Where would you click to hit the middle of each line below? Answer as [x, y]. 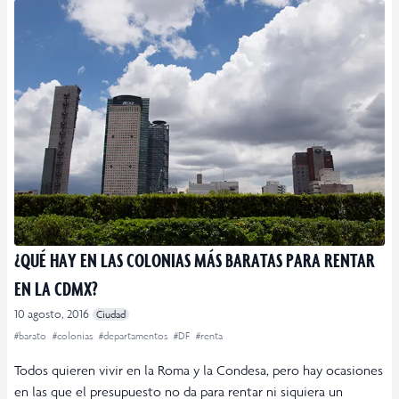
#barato [32, 336]
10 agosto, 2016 [52, 314]
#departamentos [134, 336]
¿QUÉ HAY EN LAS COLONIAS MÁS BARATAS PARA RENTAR [195, 260]
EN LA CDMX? [56, 289]
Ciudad [111, 315]
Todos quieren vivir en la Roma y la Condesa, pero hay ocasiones [199, 370]
